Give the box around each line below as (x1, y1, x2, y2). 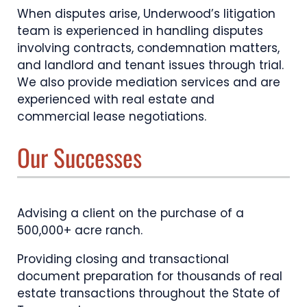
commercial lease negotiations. (17, 108, 206, 125)
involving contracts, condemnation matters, (17, 39, 280, 56)
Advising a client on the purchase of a (17, 205, 244, 222)
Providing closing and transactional (17, 251, 229, 268)
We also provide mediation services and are (17, 73, 280, 90)
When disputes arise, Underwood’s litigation (17, 5, 275, 22)
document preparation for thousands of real (17, 268, 282, 285)
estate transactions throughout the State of (17, 285, 280, 302)
